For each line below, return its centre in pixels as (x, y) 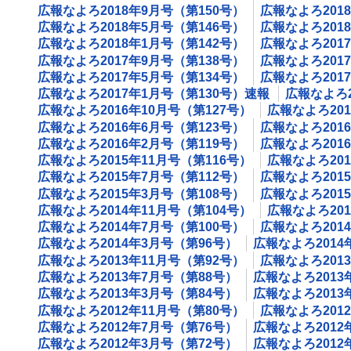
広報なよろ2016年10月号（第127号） (145, 110)
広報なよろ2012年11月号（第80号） (141, 310)
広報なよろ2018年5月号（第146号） (141, 27)
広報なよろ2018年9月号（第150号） (141, 10)
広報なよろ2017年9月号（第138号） (141, 60)
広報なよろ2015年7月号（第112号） (141, 177)
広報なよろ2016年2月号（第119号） (141, 143)
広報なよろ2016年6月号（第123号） (141, 127)
